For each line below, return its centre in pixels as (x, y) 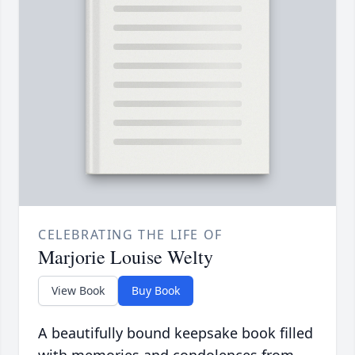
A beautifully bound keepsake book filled (176, 333)
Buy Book (156, 291)
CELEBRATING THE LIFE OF (130, 235)
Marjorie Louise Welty (126, 257)
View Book (78, 291)
